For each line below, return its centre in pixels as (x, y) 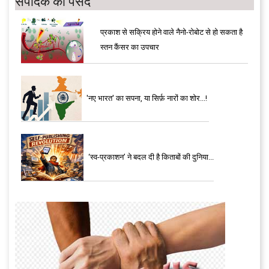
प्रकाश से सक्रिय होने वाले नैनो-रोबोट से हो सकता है (171, 32)
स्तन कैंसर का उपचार (130, 47)
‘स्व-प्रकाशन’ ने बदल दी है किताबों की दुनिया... (151, 157)
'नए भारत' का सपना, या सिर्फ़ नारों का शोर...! (147, 98)
